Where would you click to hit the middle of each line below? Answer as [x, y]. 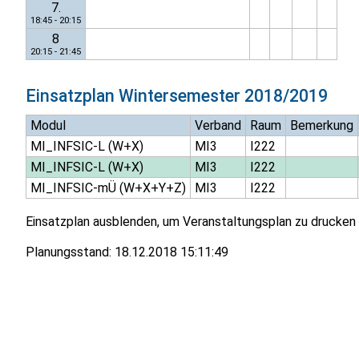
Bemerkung [321, 125]
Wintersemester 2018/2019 [223, 96]
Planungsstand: [70, 252]
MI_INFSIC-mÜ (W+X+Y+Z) [108, 188]
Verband [218, 125]
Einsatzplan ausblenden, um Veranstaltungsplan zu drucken [191, 221]
